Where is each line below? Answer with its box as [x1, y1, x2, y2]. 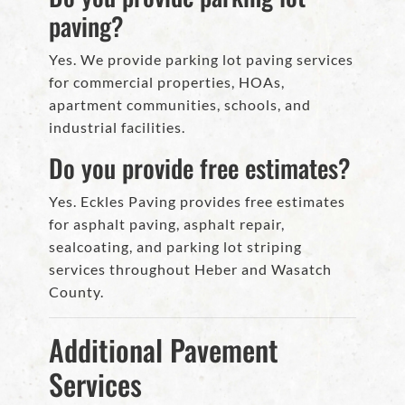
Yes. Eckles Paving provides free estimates [49, 193, 345, 211]
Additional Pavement [49, 328, 278, 372]
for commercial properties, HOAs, [49, 73, 285, 91]
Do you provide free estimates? [49, 149, 351, 187]
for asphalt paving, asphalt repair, [49, 215, 285, 233]
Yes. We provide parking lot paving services [49, 51, 353, 69]
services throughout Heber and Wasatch [49, 260, 332, 278]
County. [49, 283, 104, 301]
